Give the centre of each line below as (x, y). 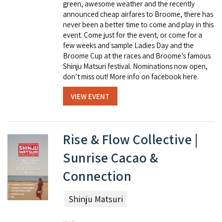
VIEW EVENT (90, 96)
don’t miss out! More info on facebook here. (131, 77)
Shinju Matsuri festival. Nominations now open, (135, 66)
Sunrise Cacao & (111, 157)
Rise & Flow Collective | (130, 139)
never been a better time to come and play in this (138, 25)
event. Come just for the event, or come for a (133, 35)
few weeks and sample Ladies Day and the (128, 46)
